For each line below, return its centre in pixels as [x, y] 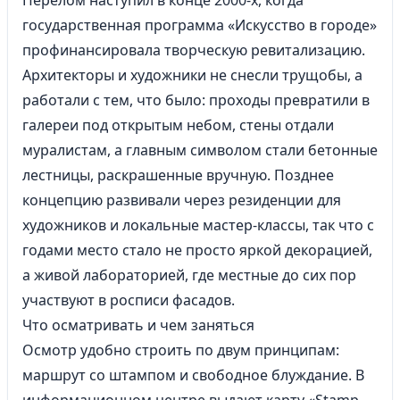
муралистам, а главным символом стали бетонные [200, 150]
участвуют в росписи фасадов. [129, 300]
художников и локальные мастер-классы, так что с [198, 225]
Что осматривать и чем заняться [138, 325]
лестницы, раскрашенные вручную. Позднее [178, 175]
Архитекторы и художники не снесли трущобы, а [192, 75]
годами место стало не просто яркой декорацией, [197, 250]
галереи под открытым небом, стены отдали [178, 125]
